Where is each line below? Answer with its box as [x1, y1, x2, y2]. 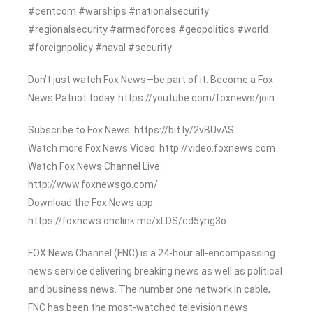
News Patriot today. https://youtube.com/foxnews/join [28, 92, 275, 103]
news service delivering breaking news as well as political [28, 265, 282, 277]
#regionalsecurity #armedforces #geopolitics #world [28, 23, 268, 35]
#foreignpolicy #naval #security [28, 41, 172, 53]
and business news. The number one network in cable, [28, 283, 270, 295]
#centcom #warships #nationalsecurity [28, 5, 209, 17]
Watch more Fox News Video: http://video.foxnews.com [28, 142, 275, 154]
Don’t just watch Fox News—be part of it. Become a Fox [28, 73, 273, 85]
